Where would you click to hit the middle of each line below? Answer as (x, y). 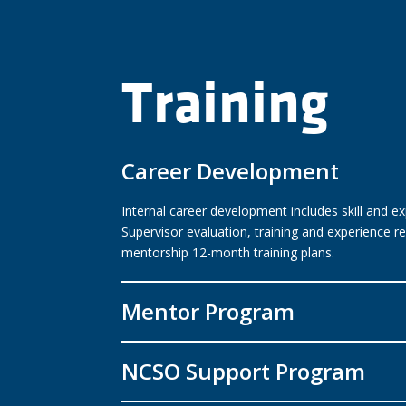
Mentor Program (208, 311)
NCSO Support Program (244, 371)
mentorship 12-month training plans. (228, 252)
